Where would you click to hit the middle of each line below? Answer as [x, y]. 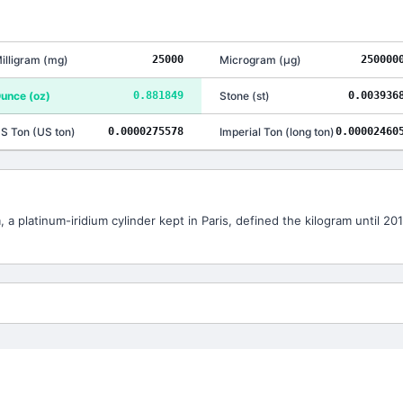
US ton [54, 132]
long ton [310, 132]
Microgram [248, 60]
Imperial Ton [251, 132]
